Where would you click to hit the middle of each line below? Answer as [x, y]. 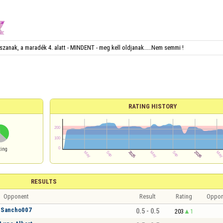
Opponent [16, 196]
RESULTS [44, 181]
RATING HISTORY [153, 106]
